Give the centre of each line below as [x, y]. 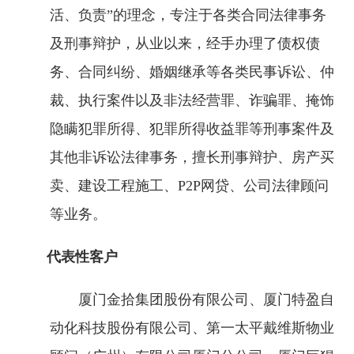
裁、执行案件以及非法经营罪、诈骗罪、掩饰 [192, 100]
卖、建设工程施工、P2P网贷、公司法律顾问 [189, 186]
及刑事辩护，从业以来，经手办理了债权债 [185, 43]
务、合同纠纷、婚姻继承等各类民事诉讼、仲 [192, 72]
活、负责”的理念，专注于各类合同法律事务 [188, 15]
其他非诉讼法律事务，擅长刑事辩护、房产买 [192, 157]
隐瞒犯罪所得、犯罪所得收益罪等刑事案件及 [192, 129]
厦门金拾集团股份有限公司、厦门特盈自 [206, 299]
